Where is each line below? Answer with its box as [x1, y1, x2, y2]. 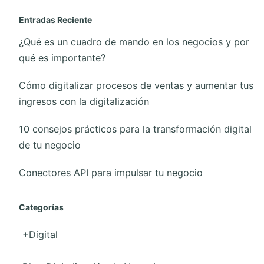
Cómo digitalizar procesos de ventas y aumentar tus [19, 79, 253, 91]
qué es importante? [19, 51, 105, 64]
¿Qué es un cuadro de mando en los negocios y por [19, 35, 249, 48]
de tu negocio [19, 138, 81, 151]
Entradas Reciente [19, 14, 92, 25]
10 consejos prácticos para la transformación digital [19, 123, 252, 135]
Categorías [19, 202, 64, 212]
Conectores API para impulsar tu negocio [19, 166, 203, 179]
